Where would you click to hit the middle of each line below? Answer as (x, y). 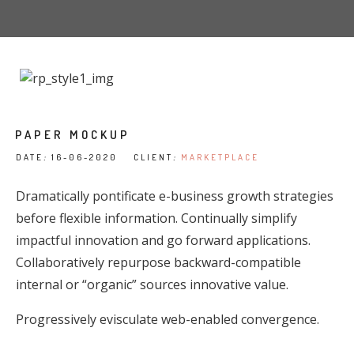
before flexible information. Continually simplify (156, 218)
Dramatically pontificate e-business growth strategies (175, 196)
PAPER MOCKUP (73, 135)
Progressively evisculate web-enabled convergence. (168, 319)
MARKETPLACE (220, 157)
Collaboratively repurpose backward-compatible (158, 262)
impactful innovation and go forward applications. (163, 240)
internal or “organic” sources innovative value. (152, 284)
